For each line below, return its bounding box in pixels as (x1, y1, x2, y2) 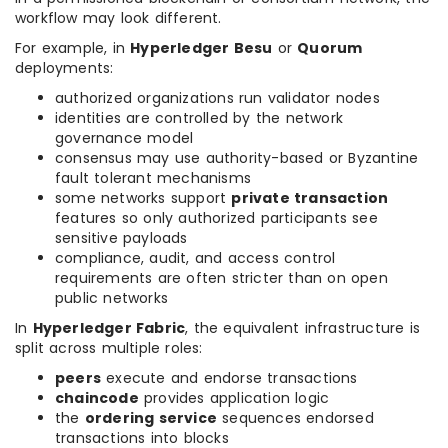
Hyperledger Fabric (32, 318, 186, 338)
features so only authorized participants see (55, 208, 378, 228)
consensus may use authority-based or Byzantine (55, 148, 419, 168)
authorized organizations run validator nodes (55, 88, 380, 108)
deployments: (15, 58, 114, 78)
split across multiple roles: (15, 338, 203, 358)
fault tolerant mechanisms (55, 168, 251, 188)
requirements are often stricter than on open (55, 268, 388, 288)
